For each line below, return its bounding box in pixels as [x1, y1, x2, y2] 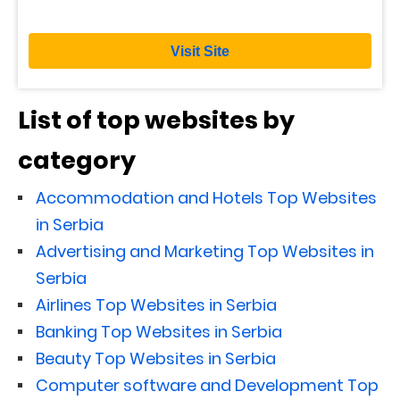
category [18, 143, 136, 177]
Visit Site [171, 43, 229, 59]
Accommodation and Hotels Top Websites [36, 186, 377, 209]
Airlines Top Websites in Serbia [36, 293, 277, 316]
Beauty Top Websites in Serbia [36, 346, 276, 370]
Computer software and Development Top [36, 373, 379, 396]
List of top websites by [18, 103, 295, 137]
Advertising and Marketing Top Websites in [36, 239, 374, 262]
